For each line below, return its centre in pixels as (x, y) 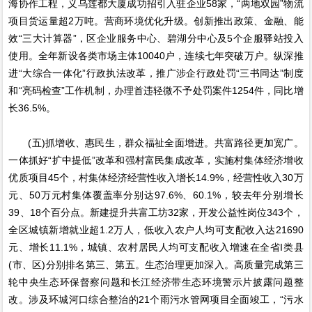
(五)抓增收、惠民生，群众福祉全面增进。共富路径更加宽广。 (156, 143)
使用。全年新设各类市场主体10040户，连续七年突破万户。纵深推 (156, 56)
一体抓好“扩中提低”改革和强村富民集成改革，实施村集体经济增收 (156, 161)
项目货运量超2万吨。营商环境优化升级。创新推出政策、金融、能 (156, 21)
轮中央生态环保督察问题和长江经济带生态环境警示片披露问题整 (156, 282)
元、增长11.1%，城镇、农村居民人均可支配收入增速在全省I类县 (156, 248)
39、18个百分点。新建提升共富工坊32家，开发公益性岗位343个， (156, 213)
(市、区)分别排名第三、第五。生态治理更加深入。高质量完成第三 (156, 265)
